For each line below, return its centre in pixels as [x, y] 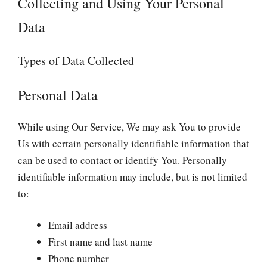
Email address [78, 225]
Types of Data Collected [76, 60]
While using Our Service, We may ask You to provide [129, 126]
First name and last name [100, 242]
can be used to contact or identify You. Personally [122, 160]
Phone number [79, 258]
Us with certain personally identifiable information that [133, 143]
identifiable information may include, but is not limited [133, 176]
